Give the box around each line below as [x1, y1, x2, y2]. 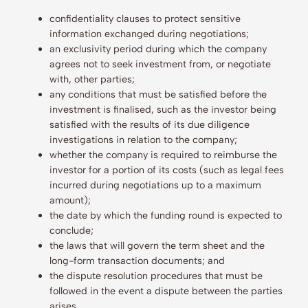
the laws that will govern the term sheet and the [49, 239, 265, 252]
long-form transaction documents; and [49, 254, 228, 267]
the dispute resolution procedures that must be [49, 269, 263, 283]
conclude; [49, 224, 96, 237]
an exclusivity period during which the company [49, 43, 267, 56]
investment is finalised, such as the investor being [49, 103, 276, 116]
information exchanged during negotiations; [49, 27, 252, 41]
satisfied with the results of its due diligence [49, 118, 250, 131]
